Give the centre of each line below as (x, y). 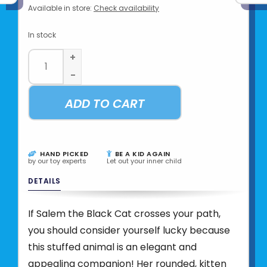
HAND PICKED (63, 153)
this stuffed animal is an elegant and (112, 247)
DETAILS (44, 181)
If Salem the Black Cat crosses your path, (124, 213)
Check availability (126, 8)
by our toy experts (57, 161)
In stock (42, 35)
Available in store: (60, 8)
